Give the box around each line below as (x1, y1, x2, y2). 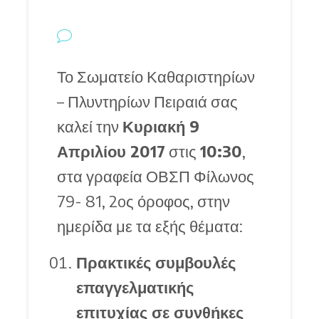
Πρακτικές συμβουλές (76, 252, 236, 273)
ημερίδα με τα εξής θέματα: (56, 216, 243, 236)
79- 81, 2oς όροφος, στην (56, 191, 230, 211)
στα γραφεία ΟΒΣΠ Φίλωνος (56, 166, 254, 187)
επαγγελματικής (76, 277, 194, 298)
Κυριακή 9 (122, 116, 199, 137)
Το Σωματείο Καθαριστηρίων (56, 66, 255, 87)
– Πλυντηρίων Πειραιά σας (56, 91, 238, 112)
